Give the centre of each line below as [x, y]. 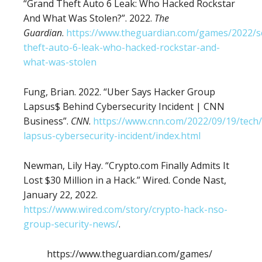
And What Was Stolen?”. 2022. [89, 18]
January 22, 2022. [61, 195]
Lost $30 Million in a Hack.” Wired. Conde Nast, [125, 180]
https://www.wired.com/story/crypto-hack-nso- [125, 210]
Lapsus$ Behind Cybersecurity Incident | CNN [124, 107]
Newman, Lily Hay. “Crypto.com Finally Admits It [126, 166]
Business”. [47, 121]
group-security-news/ [71, 224]
